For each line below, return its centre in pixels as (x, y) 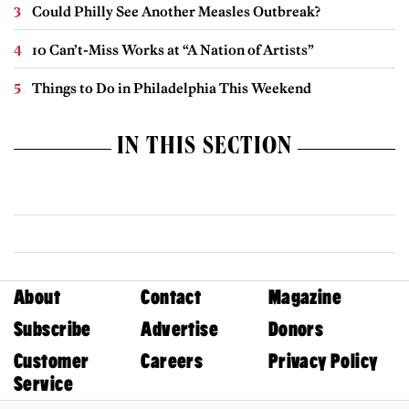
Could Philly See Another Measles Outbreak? (176, 12)
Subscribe (52, 329)
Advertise (180, 329)
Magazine (305, 297)
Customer (52, 361)
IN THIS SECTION (204, 149)
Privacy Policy (323, 361)
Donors (296, 329)
